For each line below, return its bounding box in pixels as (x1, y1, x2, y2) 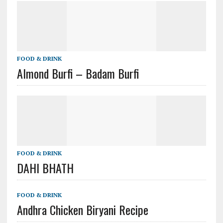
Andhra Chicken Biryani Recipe (16, 201, 148, 219)
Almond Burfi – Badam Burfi (16, 64, 139, 82)
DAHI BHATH (16, 159, 74, 177)
